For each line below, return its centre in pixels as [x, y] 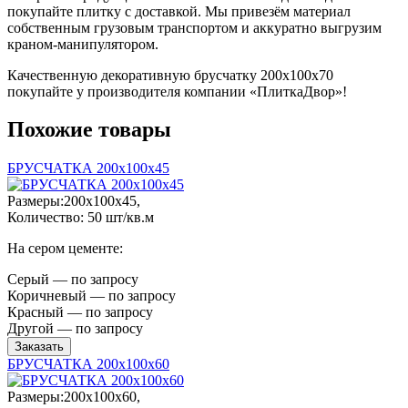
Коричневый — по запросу [92, 296]
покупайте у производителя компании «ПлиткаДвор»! [177, 91]
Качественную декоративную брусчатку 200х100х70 [170, 75]
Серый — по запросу [73, 280]
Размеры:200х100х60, [74, 397]
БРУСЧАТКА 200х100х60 [88, 364]
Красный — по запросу [80, 312]
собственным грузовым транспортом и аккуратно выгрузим [194, 27]
